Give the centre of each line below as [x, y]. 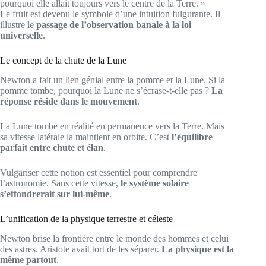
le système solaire [155, 183]
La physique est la [198, 249]
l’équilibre [192, 137]
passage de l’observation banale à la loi [114, 25]
